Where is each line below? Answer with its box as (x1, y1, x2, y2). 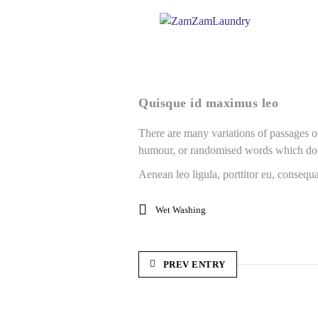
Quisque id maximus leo (138, 96, 278, 110)
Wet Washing (155, 204, 206, 215)
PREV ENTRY (163, 259, 226, 270)
